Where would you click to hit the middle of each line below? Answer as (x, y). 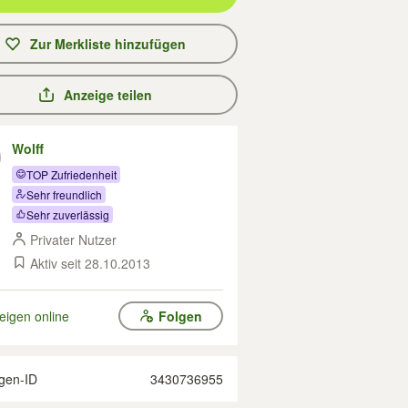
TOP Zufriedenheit (71, 174)
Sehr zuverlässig (68, 214)
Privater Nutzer (73, 240)
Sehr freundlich (64, 194)
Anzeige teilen (107, 95)
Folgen (180, 316)
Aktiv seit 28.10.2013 (90, 263)
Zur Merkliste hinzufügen (107, 44)
